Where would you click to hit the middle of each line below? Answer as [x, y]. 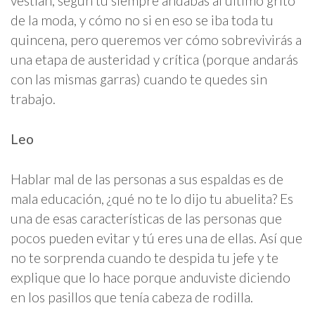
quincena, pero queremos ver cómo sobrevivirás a [156, 40]
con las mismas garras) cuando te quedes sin [139, 79]
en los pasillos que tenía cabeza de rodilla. [132, 297]
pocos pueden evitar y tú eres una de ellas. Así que [156, 238]
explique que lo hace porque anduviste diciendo [150, 278]
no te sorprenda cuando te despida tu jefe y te [144, 258]
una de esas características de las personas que [146, 219]
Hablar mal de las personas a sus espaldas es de [147, 179]
